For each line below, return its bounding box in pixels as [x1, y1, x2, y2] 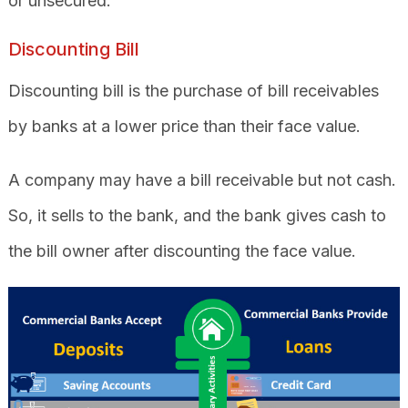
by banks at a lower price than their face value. [7, 116, 365, 136]
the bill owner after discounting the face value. [7, 240, 356, 260]
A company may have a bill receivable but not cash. [7, 169, 396, 189]
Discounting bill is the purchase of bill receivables [7, 80, 379, 100]
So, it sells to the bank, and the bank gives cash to [7, 205, 386, 225]
